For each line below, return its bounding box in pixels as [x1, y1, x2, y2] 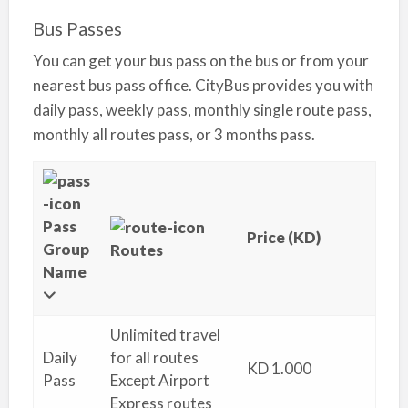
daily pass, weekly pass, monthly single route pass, [32, 100, 372, 120]
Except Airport [109, 371, 209, 391]
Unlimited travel [109, 325, 220, 345]
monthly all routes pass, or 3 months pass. [32, 125, 315, 145]
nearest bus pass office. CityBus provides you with [32, 76, 373, 96]
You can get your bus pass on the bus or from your [32, 51, 369, 71]
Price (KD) [246, 228, 321, 248]
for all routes [109, 348, 199, 368]
